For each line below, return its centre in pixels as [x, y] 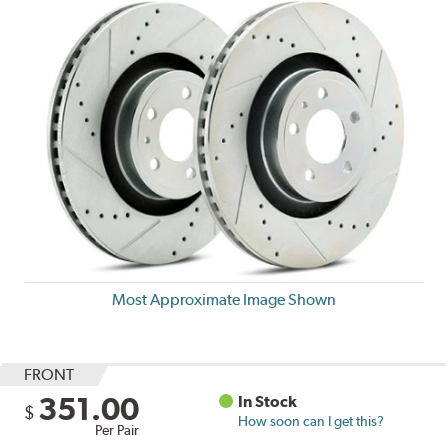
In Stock [268, 401]
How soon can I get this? [311, 420]
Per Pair [117, 429]
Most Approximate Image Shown [224, 299]
